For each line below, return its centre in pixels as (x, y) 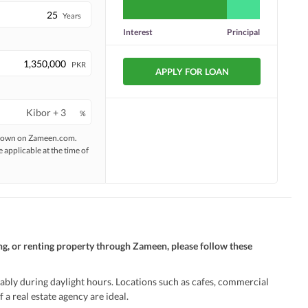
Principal (243, 32)
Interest (138, 32)
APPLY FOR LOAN (192, 71)
